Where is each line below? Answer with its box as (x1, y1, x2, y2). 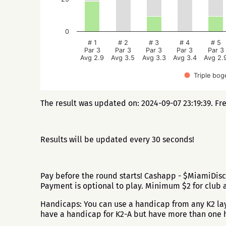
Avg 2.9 (80, 54, 104, 62)
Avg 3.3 (142, 54, 166, 62)
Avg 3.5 (111, 54, 135, 62)
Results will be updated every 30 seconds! (40, 135, 194, 144)
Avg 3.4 (173, 54, 197, 62)
